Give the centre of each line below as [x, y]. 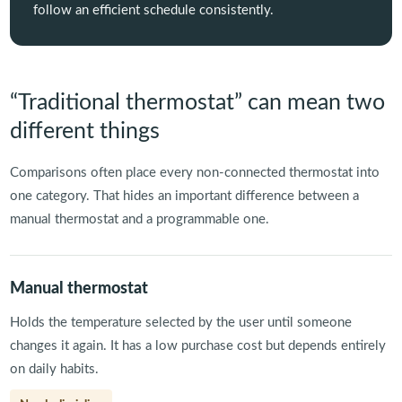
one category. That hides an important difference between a [184, 196]
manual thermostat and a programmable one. [139, 219]
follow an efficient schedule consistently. [153, 10]
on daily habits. [54, 369]
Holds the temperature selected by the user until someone [180, 322]
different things [84, 131]
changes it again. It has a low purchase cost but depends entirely [197, 345]
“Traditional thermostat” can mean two [197, 102]
